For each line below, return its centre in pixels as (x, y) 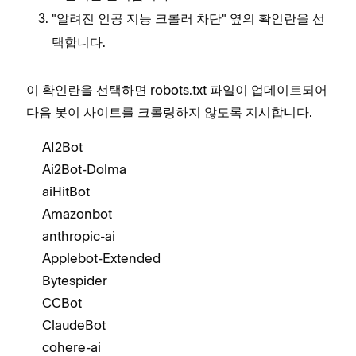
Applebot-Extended (101, 258)
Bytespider (75, 281)
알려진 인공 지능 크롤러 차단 (139, 20)
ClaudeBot (74, 325)
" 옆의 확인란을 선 (273, 18)
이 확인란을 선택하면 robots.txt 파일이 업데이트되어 (177, 90)
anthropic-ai (79, 236)
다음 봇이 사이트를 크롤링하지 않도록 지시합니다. (169, 112)
